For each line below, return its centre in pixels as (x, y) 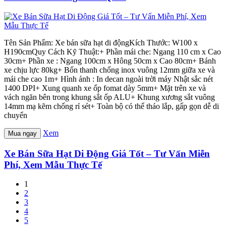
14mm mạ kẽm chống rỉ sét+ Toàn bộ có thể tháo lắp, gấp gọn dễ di (111, 106)
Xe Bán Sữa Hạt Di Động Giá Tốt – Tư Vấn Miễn (107, 153)
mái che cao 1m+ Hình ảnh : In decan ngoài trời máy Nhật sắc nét (108, 79)
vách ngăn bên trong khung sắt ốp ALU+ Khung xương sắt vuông (109, 97)
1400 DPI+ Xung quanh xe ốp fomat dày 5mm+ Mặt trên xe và (105, 88)
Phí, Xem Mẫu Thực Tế (53, 164)
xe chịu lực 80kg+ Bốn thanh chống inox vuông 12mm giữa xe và (109, 70)
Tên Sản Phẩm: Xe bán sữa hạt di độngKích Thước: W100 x (101, 43)
